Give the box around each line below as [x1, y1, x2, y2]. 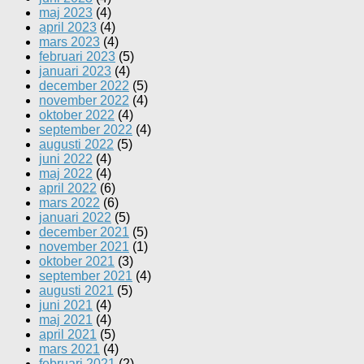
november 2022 [39, 93, 129, 108]
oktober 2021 [39, 254, 115, 269]
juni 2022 [39, 152, 93, 167]
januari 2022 [39, 210, 111, 225]
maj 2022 [39, 167, 93, 181]
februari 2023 [39, 50, 115, 64]
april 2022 [39, 181, 97, 196]
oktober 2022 [39, 108, 115, 123]
